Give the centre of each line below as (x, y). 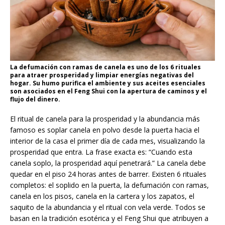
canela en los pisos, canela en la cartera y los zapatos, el (102, 196)
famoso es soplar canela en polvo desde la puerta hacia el (105, 130)
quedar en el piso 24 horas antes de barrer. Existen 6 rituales (108, 174)
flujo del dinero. (35, 99)
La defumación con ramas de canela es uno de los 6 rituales (105, 67)
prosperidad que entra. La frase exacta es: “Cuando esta (101, 152)
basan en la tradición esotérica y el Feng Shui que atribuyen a (109, 218)
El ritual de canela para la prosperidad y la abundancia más (105, 119)
